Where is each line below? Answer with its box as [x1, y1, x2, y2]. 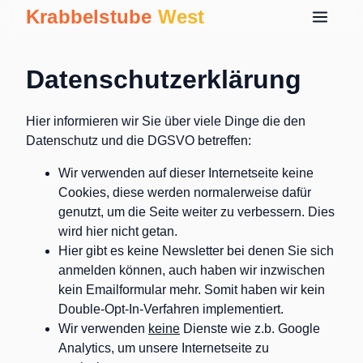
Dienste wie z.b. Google [180, 322, 320, 335]
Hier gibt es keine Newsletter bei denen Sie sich [58, 244, 334, 258]
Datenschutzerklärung [26, 65, 301, 94]
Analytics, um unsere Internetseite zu [58, 341, 269, 355]
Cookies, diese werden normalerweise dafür [58, 186, 311, 199]
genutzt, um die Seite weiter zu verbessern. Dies [58, 205, 335, 219]
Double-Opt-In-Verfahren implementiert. [58, 302, 284, 316]
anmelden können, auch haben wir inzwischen [58, 263, 325, 277]
